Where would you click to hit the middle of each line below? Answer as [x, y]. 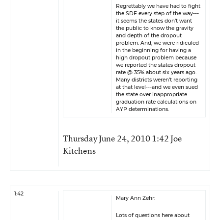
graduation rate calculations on [156, 102]
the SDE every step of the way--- [157, 14]
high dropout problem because [156, 58]
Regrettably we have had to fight [158, 6]
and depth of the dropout [149, 36]
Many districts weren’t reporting [157, 80]
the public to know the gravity [155, 28]
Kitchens [79, 151]
